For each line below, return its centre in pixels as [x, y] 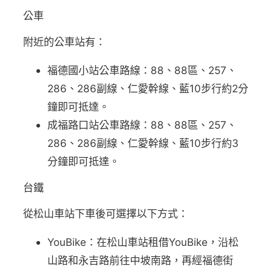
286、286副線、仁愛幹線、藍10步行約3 [143, 143]
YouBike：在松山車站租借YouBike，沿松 [143, 242]
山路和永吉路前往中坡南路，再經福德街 [141, 260]
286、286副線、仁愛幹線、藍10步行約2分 [148, 88]
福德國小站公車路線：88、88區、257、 [142, 70]
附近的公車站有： [65, 41]
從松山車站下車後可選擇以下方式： [106, 214]
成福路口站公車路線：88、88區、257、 [142, 125]
